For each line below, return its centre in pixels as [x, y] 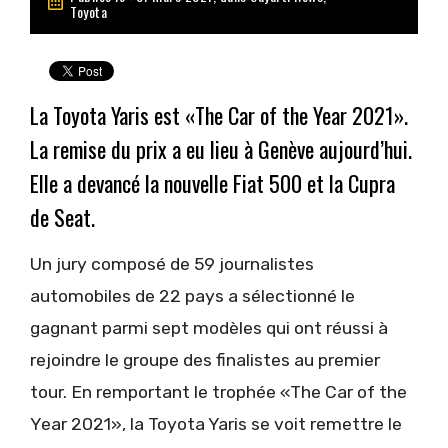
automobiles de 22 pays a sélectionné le [192, 296]
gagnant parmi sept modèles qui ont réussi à [209, 328]
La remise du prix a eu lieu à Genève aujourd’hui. [221, 149]
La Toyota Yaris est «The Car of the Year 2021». [219, 115]
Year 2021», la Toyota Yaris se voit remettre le [216, 424]
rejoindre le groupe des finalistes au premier [205, 360]
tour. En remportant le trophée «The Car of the [218, 392]
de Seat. [62, 217]
